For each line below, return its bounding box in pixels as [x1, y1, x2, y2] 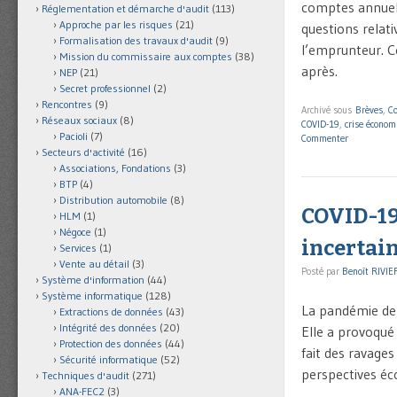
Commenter [301, 131, 348, 144]
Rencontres [42, 97, 92, 112]
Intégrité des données [59, 321, 157, 335]
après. [301, 61, 338, 80]
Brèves [355, 103, 383, 116]
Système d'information [42, 273, 144, 287]
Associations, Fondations [59, 161, 171, 175]
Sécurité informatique [59, 353, 158, 367]
